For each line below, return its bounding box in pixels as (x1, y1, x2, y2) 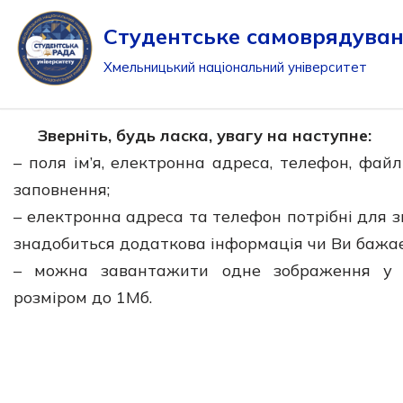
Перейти (13, 40, 83, 61)
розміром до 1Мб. (13, 286, 152, 308)
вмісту (13, 94, 65, 115)
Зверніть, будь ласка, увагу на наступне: (38, 124, 372, 146)
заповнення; (13, 178, 110, 200)
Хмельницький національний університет (103, 58, 367, 76)
